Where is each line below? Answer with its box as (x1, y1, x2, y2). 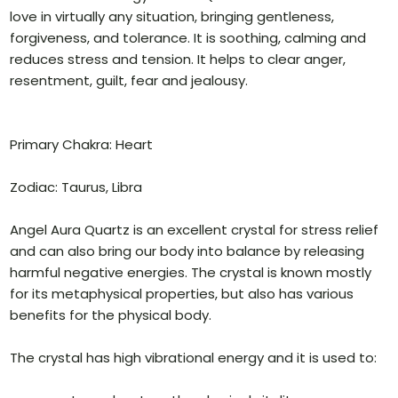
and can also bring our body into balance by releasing (10, 242, 365, 261)
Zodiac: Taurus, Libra (10, 178, 143, 197)
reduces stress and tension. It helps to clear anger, (10, 50, 346, 69)
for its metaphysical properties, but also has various (10, 284, 354, 304)
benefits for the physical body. (10, 306, 212, 325)
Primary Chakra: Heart (10, 135, 154, 155)
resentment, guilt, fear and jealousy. (10, 71, 249, 91)
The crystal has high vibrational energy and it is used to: (10, 348, 378, 368)
